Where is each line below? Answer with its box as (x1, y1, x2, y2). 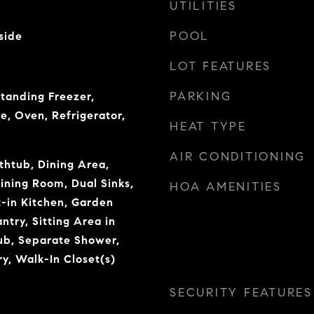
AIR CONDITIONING (170, 149, 306, 164)
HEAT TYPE (170, 119, 247, 134)
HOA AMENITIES (170, 179, 282, 194)
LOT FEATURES (170, 59, 271, 74)
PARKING (170, 89, 232, 104)
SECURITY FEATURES (170, 285, 313, 300)
